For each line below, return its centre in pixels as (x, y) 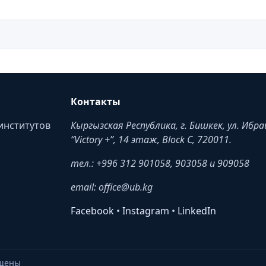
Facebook (92, 211)
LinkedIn (197, 211)
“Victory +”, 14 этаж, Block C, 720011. (151, 140)
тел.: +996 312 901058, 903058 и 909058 (160, 164)
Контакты (95, 102)
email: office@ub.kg (111, 187)
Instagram (145, 211)
